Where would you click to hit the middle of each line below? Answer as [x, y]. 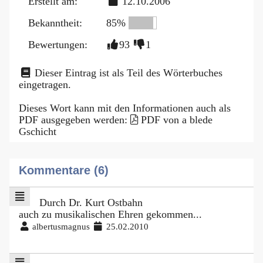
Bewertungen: [58, 44]
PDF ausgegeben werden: [75, 119]
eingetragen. [45, 84]
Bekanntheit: [55, 23]
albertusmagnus [61, 226]
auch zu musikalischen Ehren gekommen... [110, 214]
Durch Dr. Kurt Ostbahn [91, 202]
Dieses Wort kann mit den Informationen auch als [125, 108]
